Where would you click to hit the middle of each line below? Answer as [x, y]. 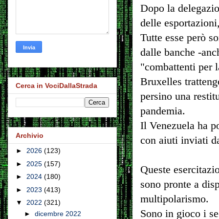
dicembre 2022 [58, 214]
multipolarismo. [175, 199]
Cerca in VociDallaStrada [56, 86]
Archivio [30, 136]
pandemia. [163, 111]
